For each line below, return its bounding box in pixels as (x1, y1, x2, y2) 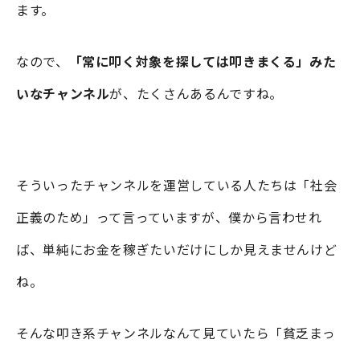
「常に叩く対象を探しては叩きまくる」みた (68, 51, 337, 71)
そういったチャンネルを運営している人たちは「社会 (16, 174, 337, 194)
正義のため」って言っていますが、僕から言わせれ (16, 207, 322, 227)
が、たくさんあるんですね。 (109, 83, 283, 103)
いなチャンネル (16, 83, 110, 103)
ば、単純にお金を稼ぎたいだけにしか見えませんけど (16, 239, 337, 259)
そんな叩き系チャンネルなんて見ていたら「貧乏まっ (16, 322, 336, 342)
